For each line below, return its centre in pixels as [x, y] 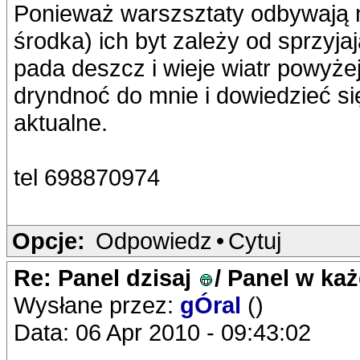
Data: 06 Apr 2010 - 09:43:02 [162, 332]
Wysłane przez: [97, 305]
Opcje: [49, 241]
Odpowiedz [154, 241]
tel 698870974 [87, 177]
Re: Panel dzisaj [106, 278]
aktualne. [61, 123]
